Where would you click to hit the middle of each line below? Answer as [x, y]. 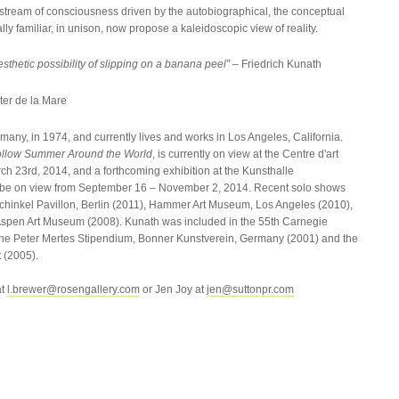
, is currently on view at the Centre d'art [245, 154]
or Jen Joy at [173, 289]
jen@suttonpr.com [250, 289]
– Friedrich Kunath [276, 65]
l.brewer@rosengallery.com [73, 289]
